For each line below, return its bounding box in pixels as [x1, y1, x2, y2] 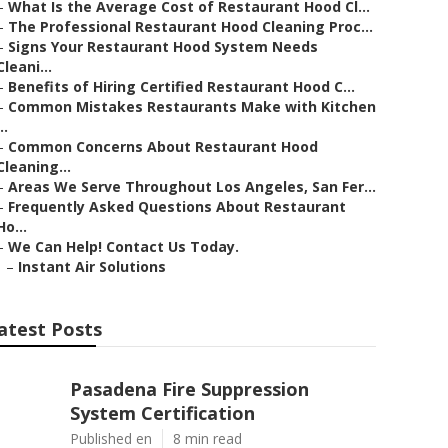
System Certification [70, 401, 255, 425]
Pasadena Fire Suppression [70, 377, 309, 401]
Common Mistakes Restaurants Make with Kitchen [8, 97, 376, 116]
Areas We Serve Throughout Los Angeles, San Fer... [8, 177, 376, 196]
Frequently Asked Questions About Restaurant [8, 197, 346, 216]
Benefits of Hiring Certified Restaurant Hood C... [8, 77, 355, 96]
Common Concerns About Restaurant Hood [8, 137, 318, 156]
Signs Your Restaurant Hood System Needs [8, 37, 318, 56]
